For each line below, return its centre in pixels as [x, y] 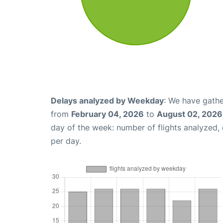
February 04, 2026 [108, 114]
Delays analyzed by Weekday [107, 100]
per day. [66, 141]
